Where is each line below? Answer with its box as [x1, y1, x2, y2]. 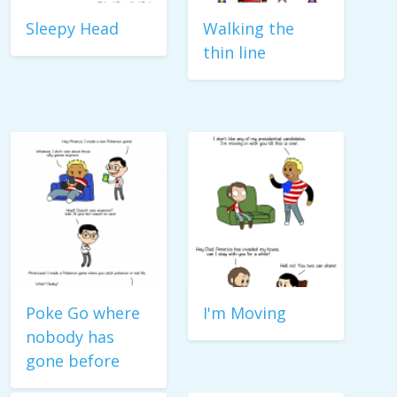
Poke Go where [26, 302, 140, 323]
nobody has [26, 326, 114, 347]
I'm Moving [203, 302, 286, 323]
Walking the [203, 18, 294, 39]
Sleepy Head [26, 18, 119, 39]
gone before [26, 350, 120, 371]
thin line [203, 42, 266, 63]
